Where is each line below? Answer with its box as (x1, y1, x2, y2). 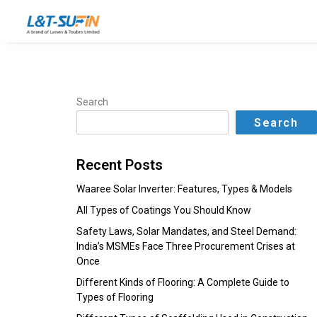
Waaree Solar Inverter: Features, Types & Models (76, 183, 292, 195)
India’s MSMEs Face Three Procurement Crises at (76, 241, 295, 252)
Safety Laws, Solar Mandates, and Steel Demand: (76, 226, 296, 237)
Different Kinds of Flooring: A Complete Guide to (76, 277, 289, 288)
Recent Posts (76, 156, 163, 173)
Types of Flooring (76, 292, 154, 303)
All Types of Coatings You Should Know (76, 204, 251, 216)
